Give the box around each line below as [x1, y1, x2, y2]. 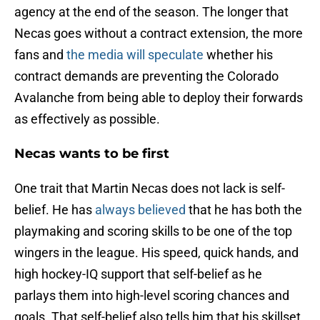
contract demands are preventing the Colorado [14, 69, 279, 84]
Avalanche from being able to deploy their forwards [14, 90, 303, 106]
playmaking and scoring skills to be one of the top [14, 224, 292, 239]
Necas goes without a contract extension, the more [14, 26, 303, 41]
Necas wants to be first [14, 146, 169, 162]
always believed [95, 202, 186, 218]
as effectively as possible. [14, 111, 160, 127]
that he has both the [186, 202, 302, 218]
